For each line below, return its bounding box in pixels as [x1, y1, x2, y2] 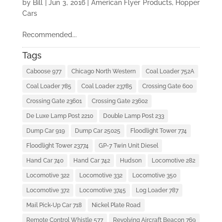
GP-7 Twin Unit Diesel [98, 142, 158, 150]
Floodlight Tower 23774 [26, 142, 89, 150]
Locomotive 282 [151, 157, 195, 165]
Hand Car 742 [73, 157, 110, 165]
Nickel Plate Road [91, 202, 141, 209]
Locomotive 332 [79, 172, 122, 179]
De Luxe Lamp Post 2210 [26, 112, 93, 120]
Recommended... [22, 30, 77, 39]
